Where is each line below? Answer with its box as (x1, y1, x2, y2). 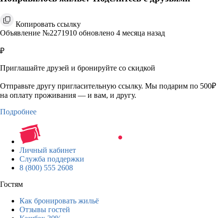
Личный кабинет (19, 145, 76, 154)
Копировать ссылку (16, 19, 81, 28)
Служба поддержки (19, 154, 84, 163)
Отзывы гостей (19, 205, 70, 214)
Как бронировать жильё (19, 196, 99, 205)
